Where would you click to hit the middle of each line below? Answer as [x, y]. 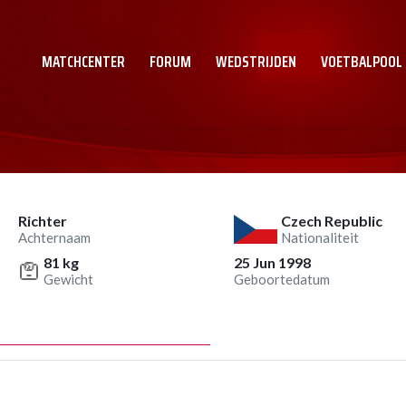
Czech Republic [331, 221]
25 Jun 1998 [272, 262]
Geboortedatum [282, 279]
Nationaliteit [319, 237]
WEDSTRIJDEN [256, 62]
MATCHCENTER [83, 62]
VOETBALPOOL [362, 62]
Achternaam [54, 237]
